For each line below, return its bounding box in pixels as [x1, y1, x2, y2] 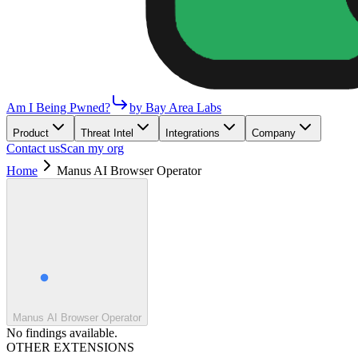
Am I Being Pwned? [6, 101, 110, 114]
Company [252, 127, 296, 139]
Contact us [6, 141, 60, 155]
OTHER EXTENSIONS [6, 340, 134, 354]
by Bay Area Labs [129, 101, 221, 114]
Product [13, 127, 49, 139]
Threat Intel [81, 127, 133, 139]
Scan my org [60, 141, 124, 155]
